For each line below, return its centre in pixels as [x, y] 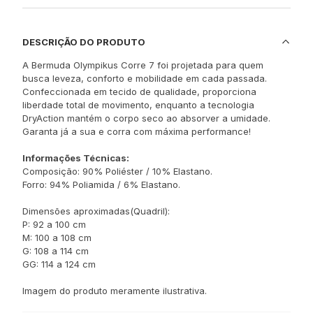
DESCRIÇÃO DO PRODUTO [84, 42]
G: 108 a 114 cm [56, 251]
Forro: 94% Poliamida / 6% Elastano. [101, 184]
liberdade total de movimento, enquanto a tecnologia [138, 105]
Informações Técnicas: [76, 158]
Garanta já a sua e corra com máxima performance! [137, 131]
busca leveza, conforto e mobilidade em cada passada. [145, 78]
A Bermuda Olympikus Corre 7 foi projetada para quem [143, 65]
